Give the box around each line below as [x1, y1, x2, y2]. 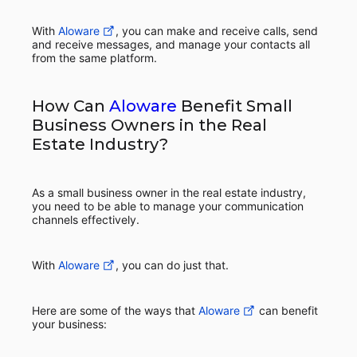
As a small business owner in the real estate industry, [32, 186, 306, 199]
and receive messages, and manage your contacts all [32, 37, 310, 51]
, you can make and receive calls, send [116, 24, 318, 37]
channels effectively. [32, 213, 139, 226]
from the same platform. [32, 51, 157, 65]
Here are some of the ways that [32, 304, 198, 317]
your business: [32, 317, 107, 331]
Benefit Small [177, 96, 292, 116]
